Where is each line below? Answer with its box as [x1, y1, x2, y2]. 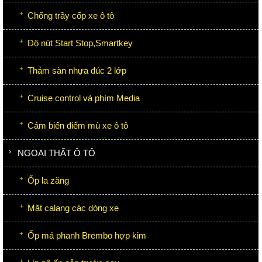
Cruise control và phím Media [27, 92, 140, 103]
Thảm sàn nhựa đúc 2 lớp [27, 65, 126, 75]
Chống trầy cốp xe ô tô [27, 10, 114, 20]
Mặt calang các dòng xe [27, 202, 119, 213]
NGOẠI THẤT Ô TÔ [18, 147, 95, 158]
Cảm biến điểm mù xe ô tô [27, 120, 128, 130]
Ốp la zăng [27, 175, 69, 185]
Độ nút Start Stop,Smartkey [27, 37, 133, 48]
